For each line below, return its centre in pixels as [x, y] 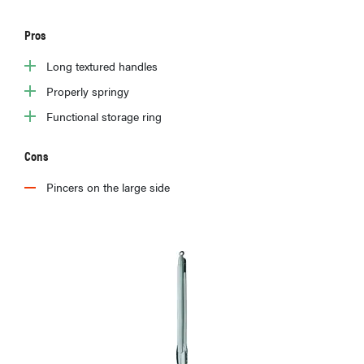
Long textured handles [102, 65]
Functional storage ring [104, 116]
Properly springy [88, 91]
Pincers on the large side [108, 186]
